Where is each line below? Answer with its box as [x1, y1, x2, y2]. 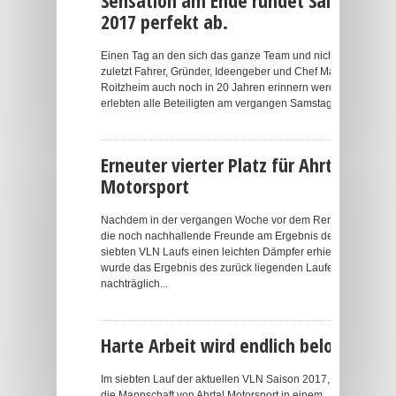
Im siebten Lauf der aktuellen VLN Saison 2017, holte [101, 373, 356, 385]
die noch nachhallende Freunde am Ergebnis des [101, 230, 339, 242]
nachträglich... [101, 278, 168, 290]
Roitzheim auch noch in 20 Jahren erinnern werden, [101, 81, 350, 94]
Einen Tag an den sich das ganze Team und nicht [101, 49, 337, 62]
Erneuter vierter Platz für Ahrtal [101, 151, 346, 178]
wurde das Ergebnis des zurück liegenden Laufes [101, 262, 339, 274]
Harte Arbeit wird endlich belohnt [101, 331, 360, 358]
